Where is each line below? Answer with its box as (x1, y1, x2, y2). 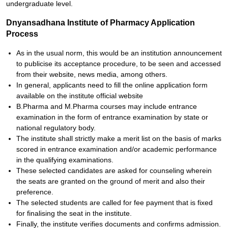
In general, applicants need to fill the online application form (16, 81, 208, 89)
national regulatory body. (16, 124, 96, 132)
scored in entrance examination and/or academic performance (16, 145, 217, 153)
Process (6, 30, 38, 38)
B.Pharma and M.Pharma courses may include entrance (16, 102, 197, 110)
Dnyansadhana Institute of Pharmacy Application (6, 18, 195, 27)
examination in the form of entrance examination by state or (16, 113, 208, 121)
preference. (16, 188, 53, 196)
